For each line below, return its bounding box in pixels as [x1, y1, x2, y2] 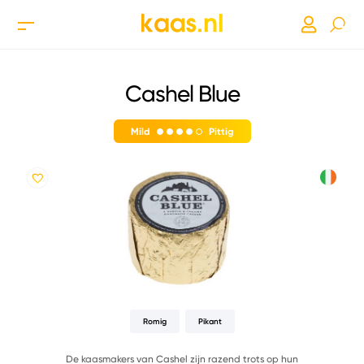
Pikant [197, 316, 222, 327]
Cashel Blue [124, 80, 240, 107]
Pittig [208, 125, 234, 137]
